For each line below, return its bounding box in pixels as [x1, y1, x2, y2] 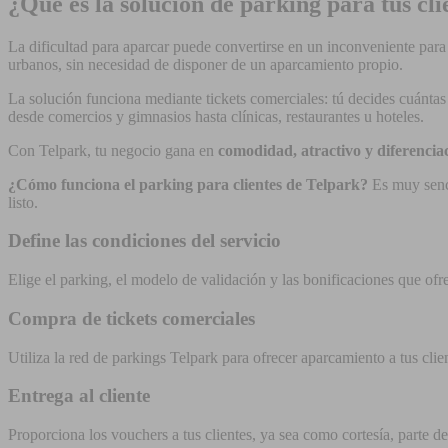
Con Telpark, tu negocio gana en [8, 141, 218, 159]
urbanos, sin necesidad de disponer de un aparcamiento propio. [8, 55, 403, 73]
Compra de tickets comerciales [8, 307, 255, 329]
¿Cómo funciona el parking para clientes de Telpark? [8, 175, 368, 193]
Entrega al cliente [8, 385, 150, 407]
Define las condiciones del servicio [8, 230, 281, 252]
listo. [8, 193, 38, 211]
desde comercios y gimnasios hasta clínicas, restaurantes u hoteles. [8, 107, 428, 125]
